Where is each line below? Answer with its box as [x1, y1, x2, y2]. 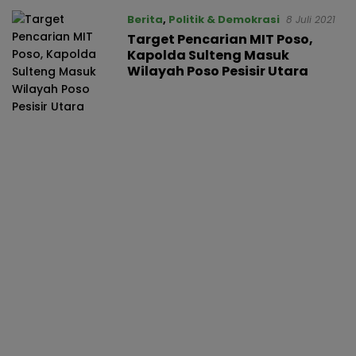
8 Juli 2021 [285, 12, 335, 26]
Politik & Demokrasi [168, 11, 280, 27]
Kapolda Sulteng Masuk [126, 45, 289, 64]
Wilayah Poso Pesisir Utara [126, 61, 308, 80]
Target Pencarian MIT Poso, [126, 29, 313, 48]
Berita [126, 11, 163, 27]
